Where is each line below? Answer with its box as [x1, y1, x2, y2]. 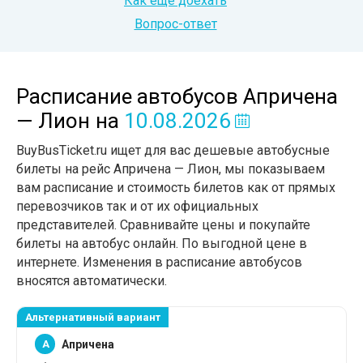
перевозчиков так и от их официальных [16, 199, 258, 214]
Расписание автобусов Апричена [16, 84, 338, 109]
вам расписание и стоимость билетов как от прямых [16, 180, 335, 195]
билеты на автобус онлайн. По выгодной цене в [16, 236, 307, 251]
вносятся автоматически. [16, 273, 167, 288]
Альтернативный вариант [25, 311, 160, 323]
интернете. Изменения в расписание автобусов [16, 254, 302, 270]
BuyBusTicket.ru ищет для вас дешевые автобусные [16, 143, 330, 158]
